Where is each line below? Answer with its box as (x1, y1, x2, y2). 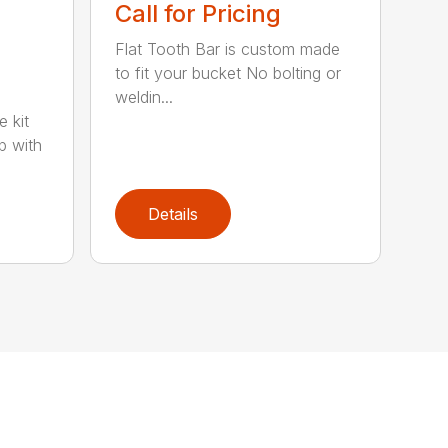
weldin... (115, 86, 174, 107)
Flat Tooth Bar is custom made (115, 38, 341, 59)
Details (148, 203, 199, 224)
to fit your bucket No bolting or (115, 62, 342, 83)
